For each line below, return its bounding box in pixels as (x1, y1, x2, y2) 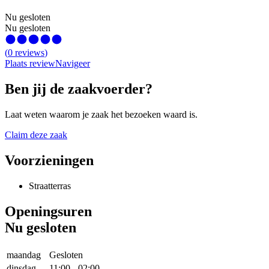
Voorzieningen (5, 153, 94, 169)
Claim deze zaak (5, 130, 67, 141)
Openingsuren (5, 203, 92, 219)
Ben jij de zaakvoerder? (5, 81, 153, 97)
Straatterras (29, 181, 71, 192)
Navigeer (55, 58, 90, 69)
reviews (15, 47, 44, 58)
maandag (7, 249, 41, 260)
